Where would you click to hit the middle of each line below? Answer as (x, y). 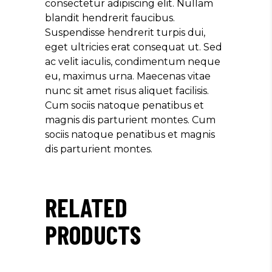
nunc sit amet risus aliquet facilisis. (127, 90)
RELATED (86, 207)
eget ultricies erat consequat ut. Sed (134, 47)
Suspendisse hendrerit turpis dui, (125, 32)
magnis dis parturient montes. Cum (130, 120)
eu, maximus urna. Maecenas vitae (128, 76)
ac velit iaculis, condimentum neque (133, 61)
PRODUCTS (93, 234)
